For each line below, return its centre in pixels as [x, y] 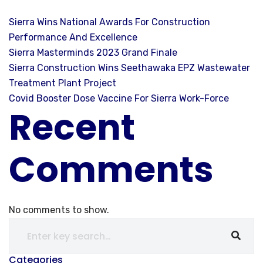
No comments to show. [59, 210]
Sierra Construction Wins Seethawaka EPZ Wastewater [129, 68]
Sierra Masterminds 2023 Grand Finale [93, 53]
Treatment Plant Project [63, 83]
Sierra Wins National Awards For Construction [109, 22]
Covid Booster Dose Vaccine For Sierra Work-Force [119, 98]
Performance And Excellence [73, 37]
